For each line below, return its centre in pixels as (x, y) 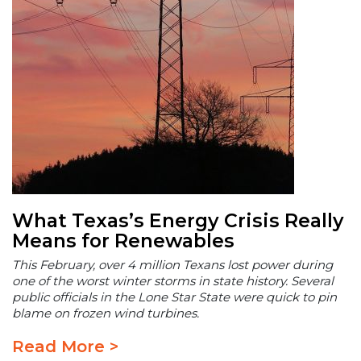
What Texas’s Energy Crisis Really (178, 220)
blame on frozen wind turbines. (106, 313)
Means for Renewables (123, 240)
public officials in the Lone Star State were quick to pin (174, 297)
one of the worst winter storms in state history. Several (173, 280)
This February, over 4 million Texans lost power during (172, 264)
